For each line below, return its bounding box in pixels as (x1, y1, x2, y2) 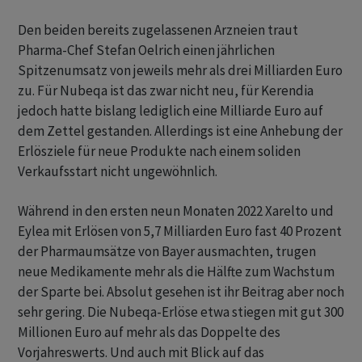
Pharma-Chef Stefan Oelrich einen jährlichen (18, 41, 275, 60)
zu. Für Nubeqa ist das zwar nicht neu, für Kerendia (18, 82, 314, 100)
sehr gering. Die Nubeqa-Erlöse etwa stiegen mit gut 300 (18, 303, 343, 322)
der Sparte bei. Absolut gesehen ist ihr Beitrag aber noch (18, 283, 344, 301)
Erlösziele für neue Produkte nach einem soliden (18, 142, 301, 161)
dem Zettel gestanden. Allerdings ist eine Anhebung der (18, 122, 343, 141)
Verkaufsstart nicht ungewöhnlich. (18, 162, 217, 181)
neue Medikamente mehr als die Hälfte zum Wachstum (18, 263, 335, 281)
